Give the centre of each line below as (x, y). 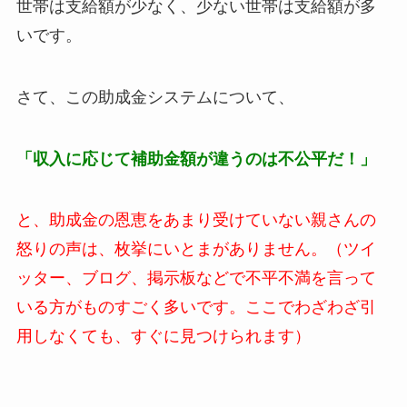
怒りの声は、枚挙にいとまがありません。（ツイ (196, 249)
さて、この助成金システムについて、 (155, 97)
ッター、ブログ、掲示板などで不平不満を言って (196, 278)
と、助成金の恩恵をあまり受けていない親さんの (196, 220)
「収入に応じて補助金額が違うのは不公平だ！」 (196, 159)
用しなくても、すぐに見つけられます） (163, 337)
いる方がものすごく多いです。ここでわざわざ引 (196, 308)
